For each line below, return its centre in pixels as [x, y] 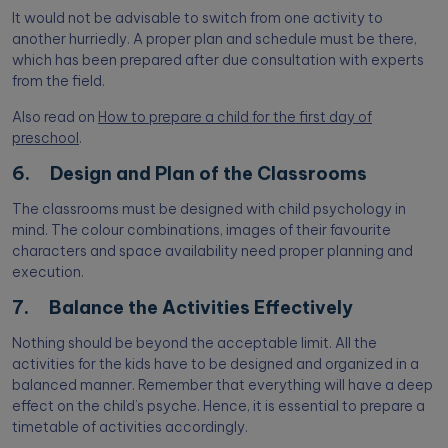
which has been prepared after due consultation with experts [218, 60]
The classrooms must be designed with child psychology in [209, 209]
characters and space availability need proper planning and [212, 251]
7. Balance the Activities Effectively [182, 308]
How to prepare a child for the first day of [235, 117]
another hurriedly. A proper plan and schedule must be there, [214, 39]
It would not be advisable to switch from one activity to [197, 18]
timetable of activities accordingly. [133, 427]
